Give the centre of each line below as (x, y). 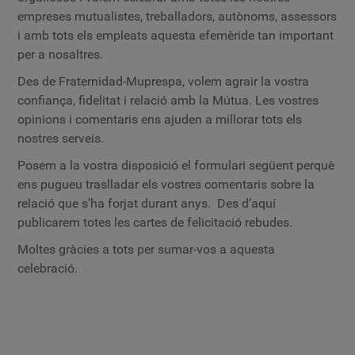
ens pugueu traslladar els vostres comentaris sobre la (166, 184)
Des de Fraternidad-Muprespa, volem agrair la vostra (164, 81)
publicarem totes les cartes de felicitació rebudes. (155, 222)
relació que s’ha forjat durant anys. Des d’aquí (147, 203)
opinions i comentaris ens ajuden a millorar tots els (160, 119)
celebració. (48, 268)
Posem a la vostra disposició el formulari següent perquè (176, 165)
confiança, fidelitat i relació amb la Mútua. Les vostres (168, 100)
